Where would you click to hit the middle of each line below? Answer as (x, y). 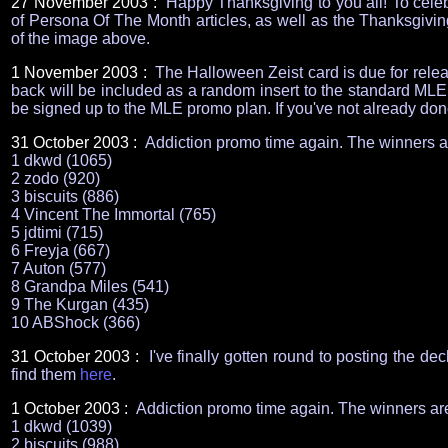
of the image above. (80, 38)
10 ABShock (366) (75, 322)
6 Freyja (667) (60, 250)
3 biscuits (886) (65, 196)
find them (45, 374)
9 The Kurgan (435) (80, 304)
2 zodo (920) (55, 178)
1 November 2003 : (81, 72)
